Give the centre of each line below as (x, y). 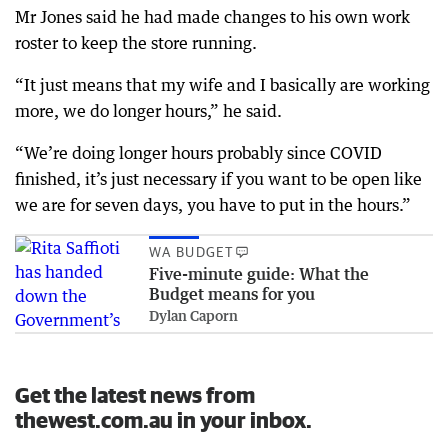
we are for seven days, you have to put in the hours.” (213, 205)
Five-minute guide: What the (259, 274)
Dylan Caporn (193, 315)
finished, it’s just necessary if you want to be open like (218, 179)
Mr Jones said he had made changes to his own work (212, 17)
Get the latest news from (135, 394)
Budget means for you (232, 294)
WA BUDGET (192, 252)
